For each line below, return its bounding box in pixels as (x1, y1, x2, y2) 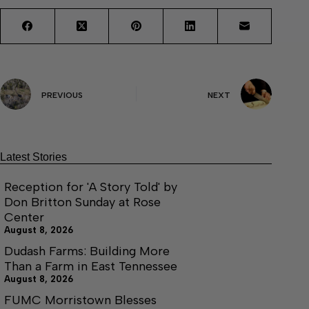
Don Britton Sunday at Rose (4, 194, 161, 210)
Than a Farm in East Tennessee (4, 258, 177, 274)
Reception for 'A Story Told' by (4, 179, 177, 195)
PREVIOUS (41, 90, 83, 100)
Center (4, 209, 44, 225)
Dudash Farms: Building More (4, 243, 170, 259)
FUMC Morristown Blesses (4, 292, 157, 308)
